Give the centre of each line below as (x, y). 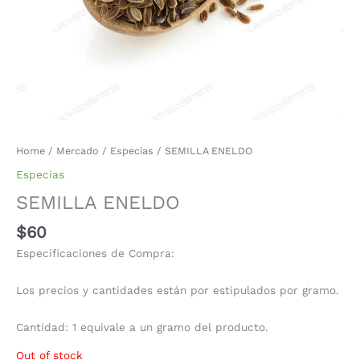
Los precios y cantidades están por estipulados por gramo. (178, 290)
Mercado (78, 150)
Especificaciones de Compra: (95, 253)
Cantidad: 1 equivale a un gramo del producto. (142, 327)
